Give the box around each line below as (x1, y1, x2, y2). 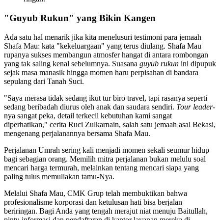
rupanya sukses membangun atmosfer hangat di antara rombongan (4, 50, 208, 59)
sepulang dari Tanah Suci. (4, 77, 84, 85)
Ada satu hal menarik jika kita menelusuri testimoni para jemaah (4, 32, 201, 41)
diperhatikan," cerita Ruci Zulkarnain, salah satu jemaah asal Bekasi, (4, 120, 216, 129)
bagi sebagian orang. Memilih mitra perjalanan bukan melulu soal (4, 154, 206, 163)
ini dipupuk (179, 59, 216, 68)
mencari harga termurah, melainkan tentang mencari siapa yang (4, 163, 199, 172)
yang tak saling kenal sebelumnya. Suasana (4, 59, 139, 68)
